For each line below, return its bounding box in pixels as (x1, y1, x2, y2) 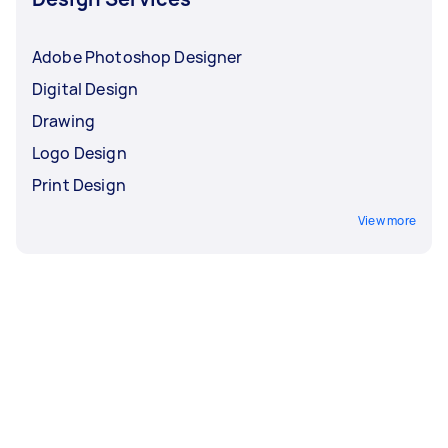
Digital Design (32, 78, 139, 100)
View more (357, 212, 416, 229)
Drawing (32, 110, 96, 132)
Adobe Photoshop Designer (32, 46, 243, 68)
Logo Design (32, 142, 127, 164)
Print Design (32, 174, 126, 196)
